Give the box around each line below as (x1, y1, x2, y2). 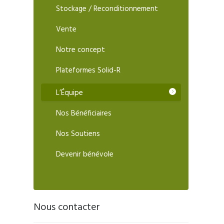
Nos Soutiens (56, 128, 100, 140)
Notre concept (56, 44, 105, 56)
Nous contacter (33, 199, 100, 216)
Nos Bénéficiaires (56, 107, 112, 120)
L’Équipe (56, 87, 83, 99)
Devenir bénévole (56, 148, 114, 161)
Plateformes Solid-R (56, 64, 121, 77)
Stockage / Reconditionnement (56, 3, 158, 15)
